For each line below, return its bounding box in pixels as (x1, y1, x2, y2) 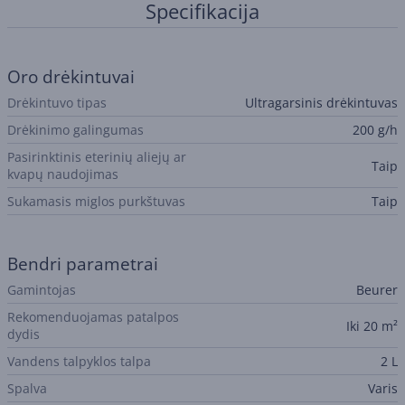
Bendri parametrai (7, 252, 158, 276)
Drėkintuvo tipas (7, 94, 107, 111)
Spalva (7, 380, 47, 397)
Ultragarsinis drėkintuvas (245, 94, 398, 111)
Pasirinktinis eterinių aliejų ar (7, 148, 186, 165)
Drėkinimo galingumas (7, 121, 144, 138)
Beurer (356, 281, 398, 298)
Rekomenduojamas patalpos (7, 308, 179, 325)
